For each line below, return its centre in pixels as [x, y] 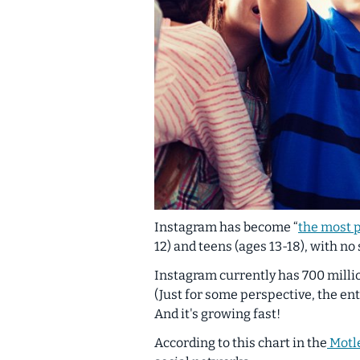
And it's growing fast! [217, 313]
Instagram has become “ [226, 227]
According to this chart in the [241, 342]
